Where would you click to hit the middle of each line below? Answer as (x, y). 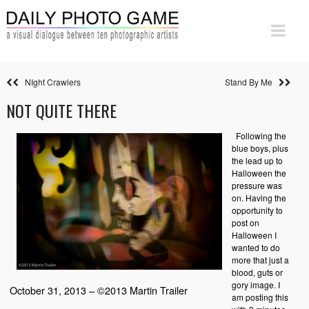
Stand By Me (251, 82)
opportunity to (257, 210)
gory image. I (256, 285)
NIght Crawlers (49, 82)
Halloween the (259, 173)
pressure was (257, 185)
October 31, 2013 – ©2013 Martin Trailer (98, 290)
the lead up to (257, 160)
